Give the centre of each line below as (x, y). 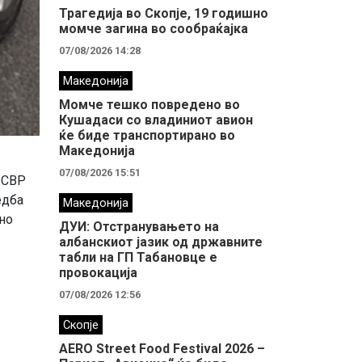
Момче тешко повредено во (149, 105)
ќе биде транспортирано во (147, 135)
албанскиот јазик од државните (161, 242)
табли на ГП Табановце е (138, 257)
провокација (98, 273)
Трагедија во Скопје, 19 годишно (164, 13)
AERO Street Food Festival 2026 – (162, 349)
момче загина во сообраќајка (154, 29)
